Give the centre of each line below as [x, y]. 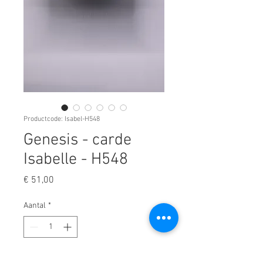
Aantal [35, 205]
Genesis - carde [77, 140]
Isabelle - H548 [76, 159]
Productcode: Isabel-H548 [62, 119]
